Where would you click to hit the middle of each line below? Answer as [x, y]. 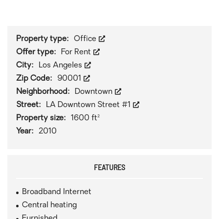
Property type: [44, 39]
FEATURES [109, 167]
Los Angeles [61, 66]
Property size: [42, 118]
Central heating [49, 205]
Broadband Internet [57, 192]
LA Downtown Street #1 [89, 105]
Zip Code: [35, 79]
